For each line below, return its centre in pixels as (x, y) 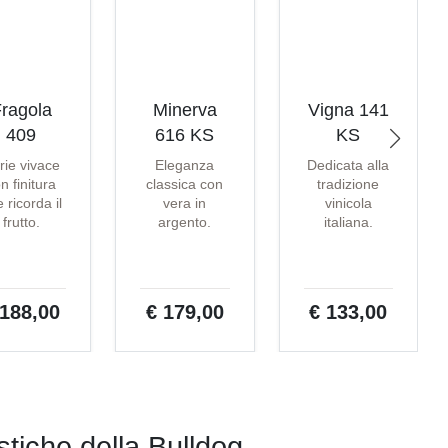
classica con (185, 184)
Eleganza (185, 165)
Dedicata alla (348, 165)
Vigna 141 (348, 110)
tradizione (348, 184)
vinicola (348, 203)
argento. (185, 222)
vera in (185, 203)
